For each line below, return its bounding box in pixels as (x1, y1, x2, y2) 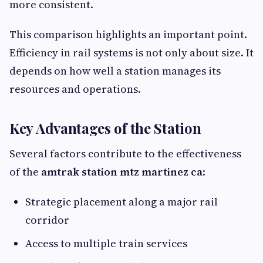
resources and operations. (9, 82, 141, 96)
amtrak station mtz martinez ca (41, 164, 203, 179)
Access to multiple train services (25, 236, 187, 251)
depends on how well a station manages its (9, 63, 221, 78)
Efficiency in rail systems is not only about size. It (9, 45, 254, 60)
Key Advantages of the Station (9, 119, 201, 137)
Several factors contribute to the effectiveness (9, 146, 241, 161)
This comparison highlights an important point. (9, 27, 247, 42)
